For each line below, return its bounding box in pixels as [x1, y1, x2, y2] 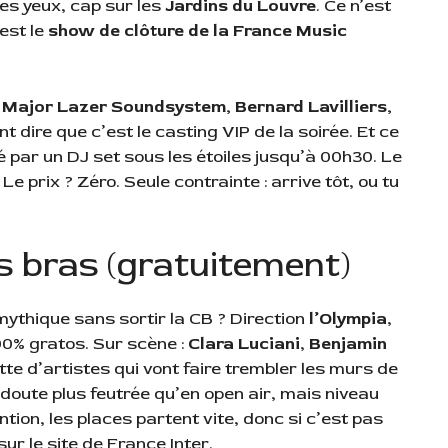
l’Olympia [309, 308, 387, 330]
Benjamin [309, 333, 387, 355]
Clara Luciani [188, 333, 300, 355]
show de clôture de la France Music [48, 20, 347, 42]
